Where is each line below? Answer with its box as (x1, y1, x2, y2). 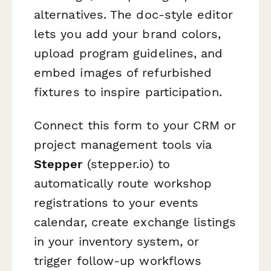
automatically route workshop (34, 176, 212, 191)
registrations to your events (34, 195, 199, 211)
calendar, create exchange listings (34, 215, 236, 230)
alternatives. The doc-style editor (34, 7, 233, 22)
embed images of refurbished (34, 65, 212, 80)
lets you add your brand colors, (34, 26, 221, 41)
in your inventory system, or (34, 234, 200, 249)
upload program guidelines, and (34, 45, 223, 60)
